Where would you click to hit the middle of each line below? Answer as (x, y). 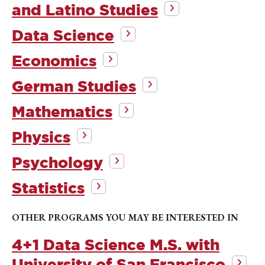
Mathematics (62, 112)
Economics (54, 61)
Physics (41, 137)
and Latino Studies (85, 10)
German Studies (74, 86)
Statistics (48, 188)
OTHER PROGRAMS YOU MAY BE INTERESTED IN (125, 218)
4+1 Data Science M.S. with (116, 245)
